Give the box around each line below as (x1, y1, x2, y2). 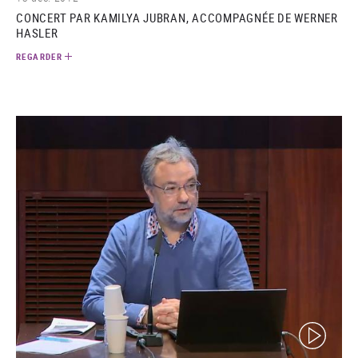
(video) (298, 320, 332, 338)
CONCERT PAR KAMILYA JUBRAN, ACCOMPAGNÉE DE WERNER (16, 9, 338, 26)
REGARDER (16, 50, 62, 62)
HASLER (16, 24, 58, 41)
